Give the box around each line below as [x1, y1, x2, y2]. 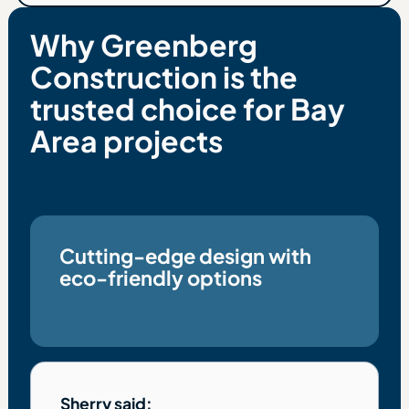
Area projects [29, 122, 223, 159]
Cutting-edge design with [58, 243, 311, 268]
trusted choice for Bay [29, 90, 345, 127]
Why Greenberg [29, 26, 257, 63]
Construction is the [29, 58, 298, 95]
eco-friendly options [58, 265, 262, 290]
